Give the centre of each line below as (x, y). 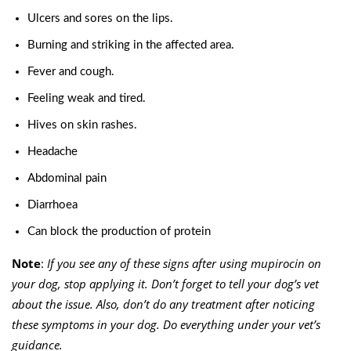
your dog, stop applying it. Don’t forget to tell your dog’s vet (165, 283)
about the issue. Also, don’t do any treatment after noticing (163, 304)
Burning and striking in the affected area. (131, 45)
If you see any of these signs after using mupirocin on (184, 263)
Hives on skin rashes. (82, 125)
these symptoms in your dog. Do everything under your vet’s (166, 324)
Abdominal (56, 178)
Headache (52, 151)
